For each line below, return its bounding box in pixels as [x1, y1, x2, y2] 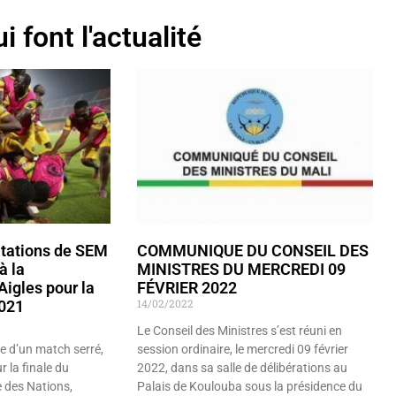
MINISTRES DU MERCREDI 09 [137, 260, 346, 279]
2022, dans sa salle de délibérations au [137, 361, 348, 376]
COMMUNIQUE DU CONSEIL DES [137, 241, 369, 261]
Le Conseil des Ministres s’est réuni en [137, 324, 343, 339]
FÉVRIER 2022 [137, 278, 238, 298]
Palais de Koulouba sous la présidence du [137, 379, 363, 394]
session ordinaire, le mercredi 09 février [137, 342, 349, 357]
